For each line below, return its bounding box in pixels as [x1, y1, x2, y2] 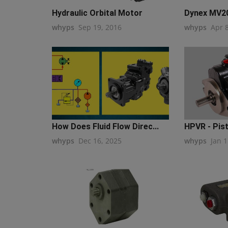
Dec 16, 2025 [78, 136, 122, 146]
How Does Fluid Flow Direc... [52, 122, 159, 132]
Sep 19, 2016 [78, 22, 122, 32]
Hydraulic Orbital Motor [52, 8, 142, 18]
